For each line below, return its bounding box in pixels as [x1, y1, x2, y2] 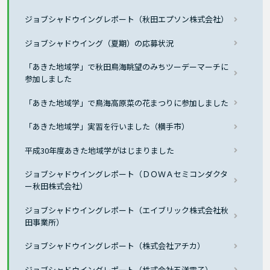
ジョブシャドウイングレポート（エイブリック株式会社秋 [25, 204, 229, 216]
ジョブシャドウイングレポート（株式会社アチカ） [25, 240, 206, 252]
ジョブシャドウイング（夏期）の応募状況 [25, 37, 174, 49]
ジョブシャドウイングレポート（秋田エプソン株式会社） [25, 13, 229, 25]
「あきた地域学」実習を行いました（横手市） [25, 121, 190, 133]
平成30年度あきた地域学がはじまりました [25, 144, 175, 156]
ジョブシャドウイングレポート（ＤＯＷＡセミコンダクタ [25, 168, 228, 180]
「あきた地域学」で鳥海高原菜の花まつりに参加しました [25, 96, 229, 108]
